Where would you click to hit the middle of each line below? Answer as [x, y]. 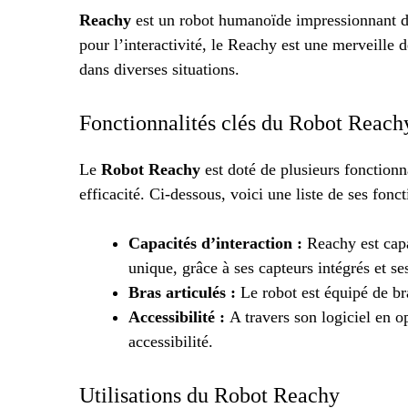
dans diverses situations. [159, 70]
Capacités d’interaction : [218, 244]
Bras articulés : [184, 293]
